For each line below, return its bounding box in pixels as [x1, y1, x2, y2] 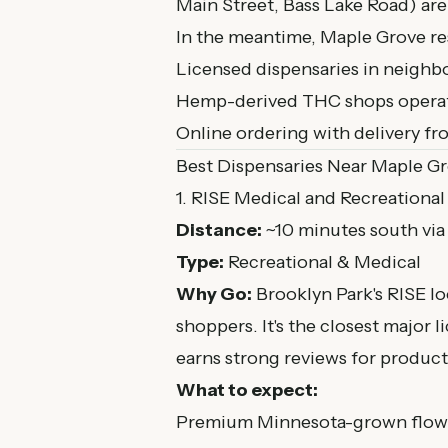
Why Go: [176, 283, 252, 305]
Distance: [176, 219, 262, 241]
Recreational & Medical [224, 251, 421, 273]
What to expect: [176, 379, 318, 401]
